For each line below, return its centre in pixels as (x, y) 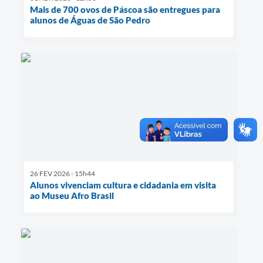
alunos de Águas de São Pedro (90, 20)
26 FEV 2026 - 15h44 (63, 173)
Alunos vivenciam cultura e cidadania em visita (123, 185)
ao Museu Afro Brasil (72, 195)
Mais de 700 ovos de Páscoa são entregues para (125, 10)
